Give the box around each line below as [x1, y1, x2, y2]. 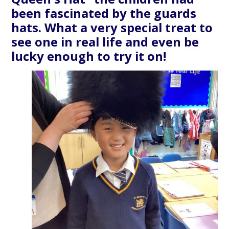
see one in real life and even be [11, 34, 199, 51]
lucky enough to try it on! [11, 48, 167, 65]
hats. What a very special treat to [11, 19, 213, 36]
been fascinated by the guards [11, 5, 197, 22]
